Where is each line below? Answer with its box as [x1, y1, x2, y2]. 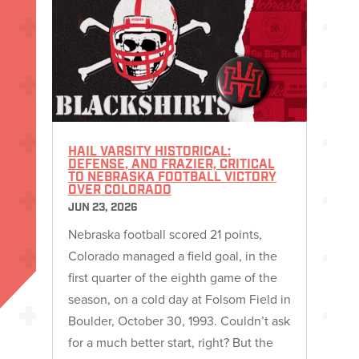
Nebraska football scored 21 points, [67, 225, 262, 244]
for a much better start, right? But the [67, 333, 273, 352]
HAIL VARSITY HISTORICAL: [67, 146, 231, 159]
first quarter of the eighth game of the [67, 268, 277, 287]
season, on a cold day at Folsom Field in [67, 290, 291, 309]
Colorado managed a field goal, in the [67, 247, 277, 265]
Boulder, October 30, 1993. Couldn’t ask [67, 312, 290, 330]
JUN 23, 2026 [67, 202, 138, 215]
